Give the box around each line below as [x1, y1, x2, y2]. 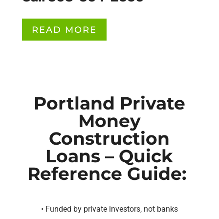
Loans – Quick [45, 145, 174, 167]
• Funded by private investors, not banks [41, 204, 178, 214]
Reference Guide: [27, 162, 192, 184]
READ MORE [31, 24, 97, 35]
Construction [49, 127, 170, 149]
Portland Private [33, 92, 185, 114]
